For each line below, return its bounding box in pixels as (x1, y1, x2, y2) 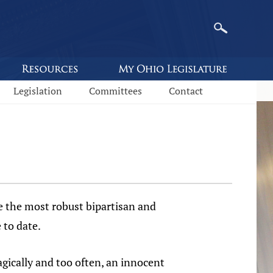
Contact (169, 84, 203, 97)
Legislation (13, 84, 62, 97)
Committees (89, 84, 142, 97)
